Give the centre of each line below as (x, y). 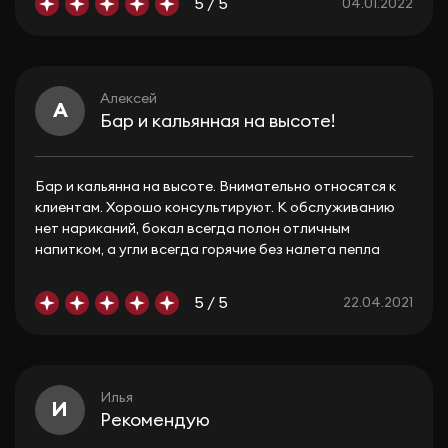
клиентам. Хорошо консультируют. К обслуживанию (215, 208)
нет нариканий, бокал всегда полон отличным (192, 229)
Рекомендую (155, 419)
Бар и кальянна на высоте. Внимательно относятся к (215, 187)
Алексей (128, 98)
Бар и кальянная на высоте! (218, 120)
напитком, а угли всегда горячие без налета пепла (207, 250)
